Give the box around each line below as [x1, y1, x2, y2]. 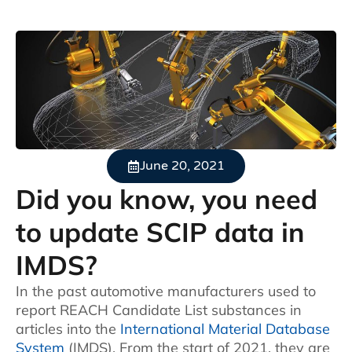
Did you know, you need [16, 182, 317, 217]
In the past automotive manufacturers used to [16, 282, 316, 301]
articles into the [16, 320, 120, 339]
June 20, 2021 [140, 158, 225, 174]
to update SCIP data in [16, 215, 305, 250]
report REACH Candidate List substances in [16, 301, 302, 320]
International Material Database [120, 320, 330, 339]
